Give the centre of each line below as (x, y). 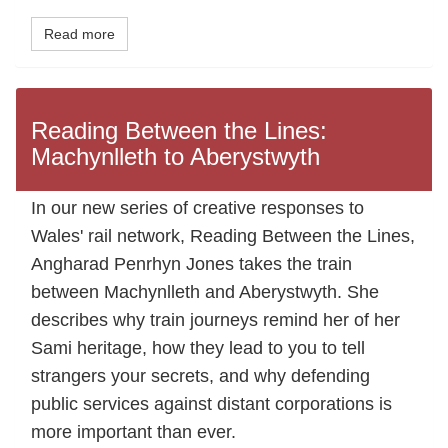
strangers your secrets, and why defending (200, 376)
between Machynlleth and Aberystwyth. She (205, 292)
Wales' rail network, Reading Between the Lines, (223, 236)
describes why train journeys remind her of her (215, 320)
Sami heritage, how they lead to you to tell (198, 348)
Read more (79, 34)
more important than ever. (133, 432)
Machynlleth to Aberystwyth (175, 157)
